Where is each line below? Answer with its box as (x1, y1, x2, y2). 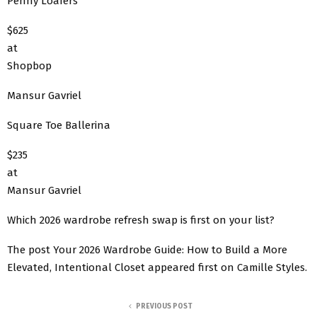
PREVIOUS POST (136, 301, 192, 311)
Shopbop (7, 59, 52, 72)
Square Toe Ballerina (7, 118, 110, 132)
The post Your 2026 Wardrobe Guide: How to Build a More (7, 243, 287, 256)
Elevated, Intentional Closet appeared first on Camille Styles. (7, 260, 307, 274)
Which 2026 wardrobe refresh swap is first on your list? (7, 213, 275, 226)
